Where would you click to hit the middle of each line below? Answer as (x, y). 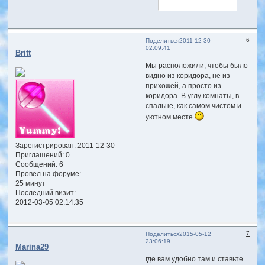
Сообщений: (36, 164)
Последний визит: (45, 193)
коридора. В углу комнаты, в (192, 96)
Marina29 (32, 247)
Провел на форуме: (48, 174)
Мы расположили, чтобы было (196, 66)
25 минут (30, 183)
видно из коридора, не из (188, 76)
